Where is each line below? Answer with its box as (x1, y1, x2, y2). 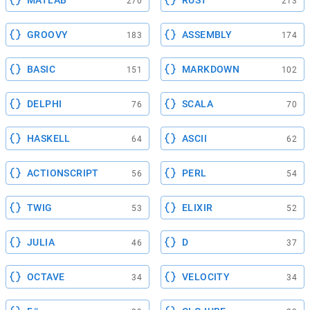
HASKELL (27, 132, 71, 144)
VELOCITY (182, 271, 230, 282)
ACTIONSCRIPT (27, 167, 99, 179)
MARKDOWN (182, 63, 240, 75)
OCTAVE (27, 271, 65, 282)
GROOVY (27, 28, 69, 40)
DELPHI (27, 98, 62, 109)
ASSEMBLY (182, 28, 232, 40)
